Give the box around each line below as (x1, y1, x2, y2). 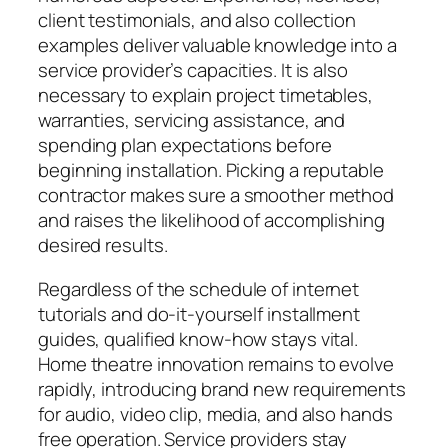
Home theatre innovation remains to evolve (38, 350, 394, 377)
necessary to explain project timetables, (38, 82, 373, 109)
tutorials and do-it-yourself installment (38, 300, 360, 327)
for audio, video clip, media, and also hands (38, 400, 393, 427)
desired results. (38, 232, 168, 259)
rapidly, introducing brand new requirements (38, 375, 406, 402)
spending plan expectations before (38, 132, 332, 159)
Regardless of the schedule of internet (38, 275, 360, 302)
